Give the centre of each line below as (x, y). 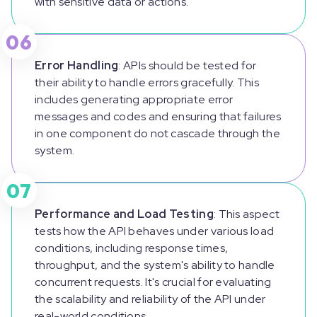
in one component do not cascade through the (157, 134)
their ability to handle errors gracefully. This (147, 83)
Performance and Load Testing (124, 214)
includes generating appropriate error (134, 100)
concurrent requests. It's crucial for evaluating (153, 282)
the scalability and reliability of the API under (150, 299)
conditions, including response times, (132, 248)
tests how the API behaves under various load (155, 231)
